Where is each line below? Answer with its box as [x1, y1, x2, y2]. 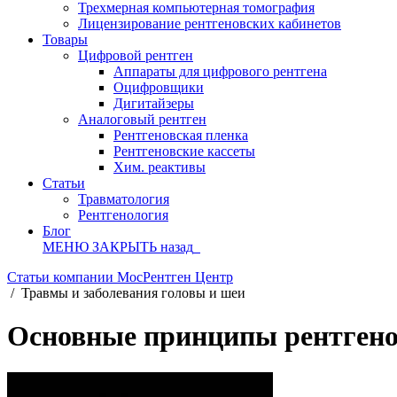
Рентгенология [78, 207, 168, 222]
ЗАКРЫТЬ [92, 239, 157, 254]
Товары [43, 32, 88, 47]
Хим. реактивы [113, 160, 206, 175]
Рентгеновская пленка [113, 128, 248, 143]
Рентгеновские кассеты [113, 144, 255, 159]
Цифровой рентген [78, 48, 193, 63]
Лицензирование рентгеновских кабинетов [78, 16, 341, 31]
